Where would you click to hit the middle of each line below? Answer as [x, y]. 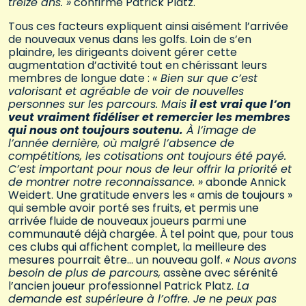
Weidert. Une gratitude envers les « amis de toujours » [150, 195]
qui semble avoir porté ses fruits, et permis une [134, 208]
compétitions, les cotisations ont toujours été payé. [147, 156]
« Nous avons [261, 260]
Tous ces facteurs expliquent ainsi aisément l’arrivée [148, 27]
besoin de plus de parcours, [84, 273]
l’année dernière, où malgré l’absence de [121, 143]
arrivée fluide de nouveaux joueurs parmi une [127, 221]
